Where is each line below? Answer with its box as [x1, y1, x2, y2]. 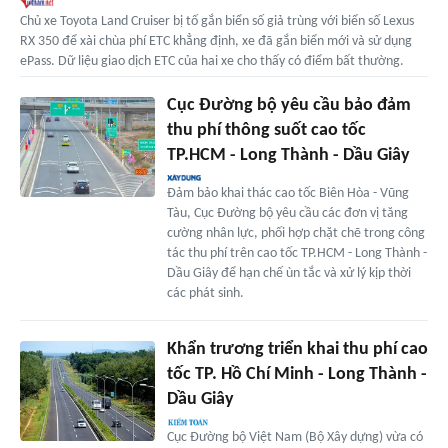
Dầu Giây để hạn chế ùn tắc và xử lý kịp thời [166, 265, 411, 281]
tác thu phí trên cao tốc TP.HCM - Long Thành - [166, 245, 427, 261]
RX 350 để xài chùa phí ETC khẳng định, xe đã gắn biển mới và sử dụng [20, 33, 412, 49]
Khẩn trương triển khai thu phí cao [166, 339, 428, 359]
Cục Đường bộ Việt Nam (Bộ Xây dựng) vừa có [166, 429, 423, 445]
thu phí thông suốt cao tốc [166, 120, 366, 140]
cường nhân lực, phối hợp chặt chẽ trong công [166, 225, 425, 241]
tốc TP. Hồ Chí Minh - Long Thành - [166, 364, 427, 384]
